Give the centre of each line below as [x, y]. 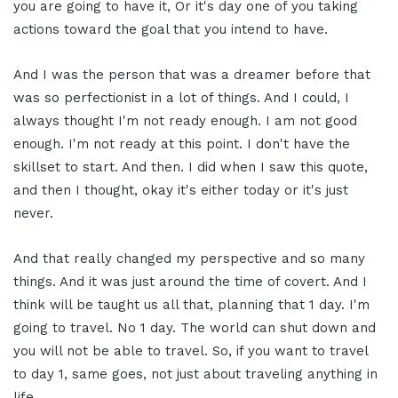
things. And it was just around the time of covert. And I [190, 281]
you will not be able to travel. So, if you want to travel [191, 350]
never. [33, 213]
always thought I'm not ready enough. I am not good [185, 120]
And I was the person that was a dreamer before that [192, 74]
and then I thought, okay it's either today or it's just [181, 190]
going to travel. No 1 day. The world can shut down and [195, 327]
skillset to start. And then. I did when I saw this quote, [191, 167]
